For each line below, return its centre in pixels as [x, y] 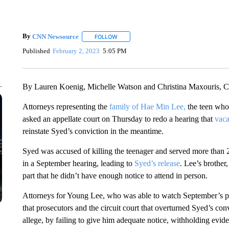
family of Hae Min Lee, [147, 107]
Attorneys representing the [66, 107]
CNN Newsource [55, 36]
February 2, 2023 [76, 51]
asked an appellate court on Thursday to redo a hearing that [118, 119]
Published [36, 51]
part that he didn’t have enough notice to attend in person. [115, 176]
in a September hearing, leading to [78, 163]
